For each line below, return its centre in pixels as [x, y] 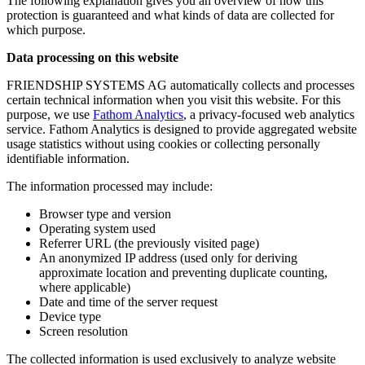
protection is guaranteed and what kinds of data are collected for [170, 15]
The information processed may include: [110, 186]
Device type [70, 316]
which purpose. [46, 29]
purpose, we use [50, 114]
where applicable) [85, 287]
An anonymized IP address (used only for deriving [168, 257]
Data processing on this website [92, 57]
